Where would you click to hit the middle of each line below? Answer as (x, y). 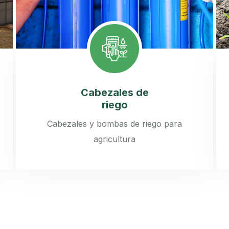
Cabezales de (114, 93)
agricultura (114, 139)
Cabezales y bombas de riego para (114, 124)
